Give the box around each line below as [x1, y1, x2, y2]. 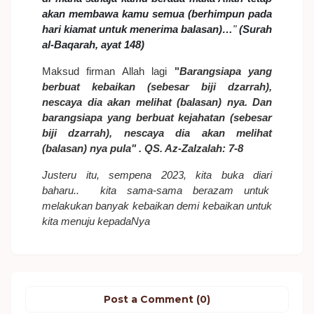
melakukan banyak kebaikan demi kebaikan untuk [42, 200, 272, 212]
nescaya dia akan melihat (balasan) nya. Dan [42, 96, 272, 108]
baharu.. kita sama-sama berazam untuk [42, 184, 272, 196]
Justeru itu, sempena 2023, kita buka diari [42, 169, 272, 181]
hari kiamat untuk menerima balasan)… [42, 23, 233, 35]
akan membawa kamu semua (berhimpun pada [42, 8, 272, 20]
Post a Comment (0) [104, 293, 210, 306]
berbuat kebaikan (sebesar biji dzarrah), [42, 81, 272, 93]
